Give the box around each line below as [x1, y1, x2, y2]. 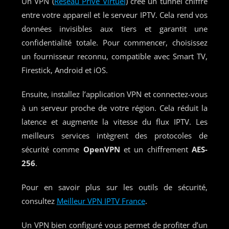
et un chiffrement [120, 144, 192, 154]
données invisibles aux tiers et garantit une [21, 23, 208, 34]
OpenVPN [83, 144, 120, 154]
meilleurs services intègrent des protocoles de [21, 130, 208, 141]
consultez [21, 195, 57, 206]
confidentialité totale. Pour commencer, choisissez [21, 37, 208, 48]
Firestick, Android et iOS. [21, 64, 108, 75]
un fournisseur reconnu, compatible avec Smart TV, [21, 51, 208, 61]
